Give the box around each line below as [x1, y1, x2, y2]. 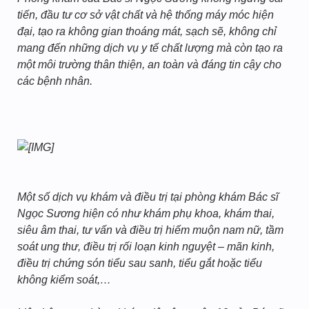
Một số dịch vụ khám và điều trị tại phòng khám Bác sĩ [17, 191, 279, 203]
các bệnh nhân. [17, 75, 92, 87]
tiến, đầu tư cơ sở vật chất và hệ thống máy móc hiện [17, 9, 274, 21]
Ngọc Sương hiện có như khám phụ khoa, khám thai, [17, 208, 275, 219]
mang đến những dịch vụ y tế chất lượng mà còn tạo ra [17, 42, 283, 54]
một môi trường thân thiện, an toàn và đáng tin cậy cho [17, 59, 281, 70]
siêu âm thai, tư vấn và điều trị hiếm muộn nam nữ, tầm [17, 224, 283, 236]
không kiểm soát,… [17, 274, 111, 286]
